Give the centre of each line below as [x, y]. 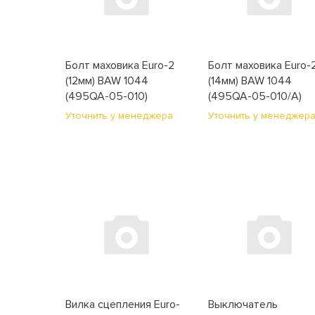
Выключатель [243, 304]
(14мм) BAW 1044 [250, 81]
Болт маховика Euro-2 [120, 65]
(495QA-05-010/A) [255, 96]
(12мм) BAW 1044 [107, 81]
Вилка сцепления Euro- [123, 304]
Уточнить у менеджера [120, 116]
